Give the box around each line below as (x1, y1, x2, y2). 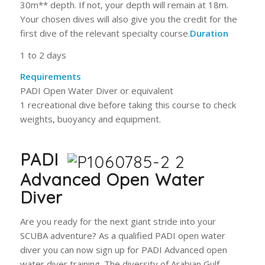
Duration (189, 27, 228, 39)
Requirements (20, 70, 81, 83)
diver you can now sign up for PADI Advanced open (20, 244, 227, 256)
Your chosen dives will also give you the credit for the (20, 12, 237, 25)
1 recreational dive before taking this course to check (20, 99, 236, 111)
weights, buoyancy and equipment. (20, 113, 161, 125)
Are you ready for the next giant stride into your (20, 215, 216, 227)
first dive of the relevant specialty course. (20, 27, 190, 39)
